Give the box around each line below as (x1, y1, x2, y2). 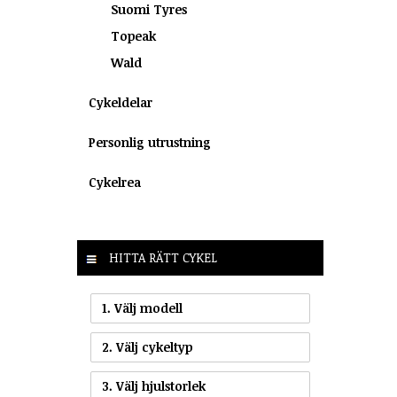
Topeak (111, 27, 156, 44)
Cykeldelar (89, 94, 152, 111)
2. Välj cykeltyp (102, 339, 192, 355)
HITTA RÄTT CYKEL (105, 249, 217, 266)
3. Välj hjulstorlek (102, 378, 206, 394)
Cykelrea (89, 174, 141, 191)
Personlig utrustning (89, 134, 211, 151)
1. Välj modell (102, 300, 183, 316)
